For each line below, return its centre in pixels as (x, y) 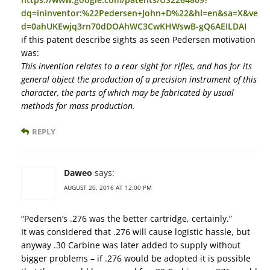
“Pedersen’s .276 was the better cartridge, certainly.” (127, 219)
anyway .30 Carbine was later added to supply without (131, 245)
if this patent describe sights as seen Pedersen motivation (138, 40)
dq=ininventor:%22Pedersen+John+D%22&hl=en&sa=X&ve (140, 13)
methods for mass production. (78, 106)
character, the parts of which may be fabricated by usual (127, 93)
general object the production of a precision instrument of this (139, 80)
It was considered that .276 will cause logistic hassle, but (136, 232)
